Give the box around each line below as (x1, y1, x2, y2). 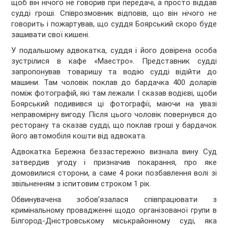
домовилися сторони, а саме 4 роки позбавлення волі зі (11, 168, 217, 178)
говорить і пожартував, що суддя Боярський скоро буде (11, 19, 217, 29)
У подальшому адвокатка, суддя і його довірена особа (11, 46, 217, 55)
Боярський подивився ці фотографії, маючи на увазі (11, 99, 217, 109)
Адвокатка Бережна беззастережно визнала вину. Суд (11, 147, 217, 157)
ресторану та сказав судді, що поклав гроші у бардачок (11, 121, 217, 130)
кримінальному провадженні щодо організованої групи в (11, 206, 217, 215)
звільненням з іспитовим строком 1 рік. (11, 179, 152, 189)
